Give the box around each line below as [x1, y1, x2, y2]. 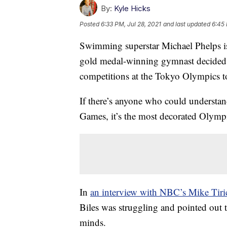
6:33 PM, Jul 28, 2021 [101, 20, 161, 28]
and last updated [163, 20, 210, 28]
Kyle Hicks [114, 4, 150, 14]
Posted [80, 20, 101, 28]
